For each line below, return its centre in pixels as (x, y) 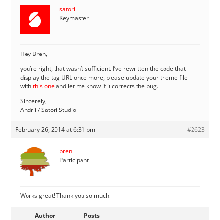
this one (44, 86)
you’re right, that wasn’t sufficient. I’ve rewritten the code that (103, 68)
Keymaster (74, 18)
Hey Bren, (34, 54)
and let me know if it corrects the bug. (107, 86)
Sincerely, (34, 101)
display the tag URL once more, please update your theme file (104, 77)
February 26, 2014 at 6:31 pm (55, 129)
